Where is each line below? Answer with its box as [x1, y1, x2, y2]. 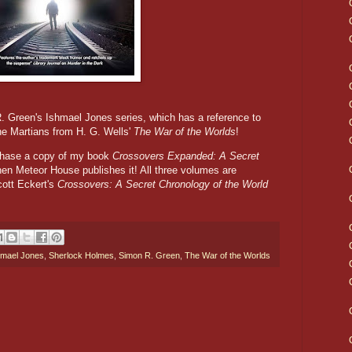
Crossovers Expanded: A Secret [112, 150, 259, 163]
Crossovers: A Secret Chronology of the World [57, 178, 268, 191]
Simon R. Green [119, 251, 180, 261]
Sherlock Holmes [49, 251, 114, 261]
